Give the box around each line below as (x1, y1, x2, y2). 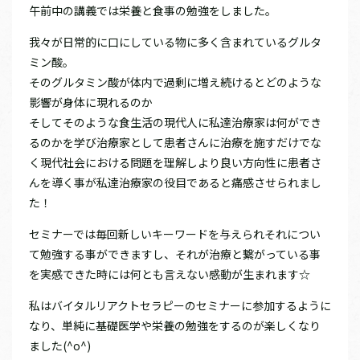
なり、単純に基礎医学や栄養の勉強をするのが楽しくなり (29, 317, 321, 334)
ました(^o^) (29, 337, 91, 354)
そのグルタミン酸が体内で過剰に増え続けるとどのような (29, 74, 321, 91)
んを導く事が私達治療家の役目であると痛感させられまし (29, 174, 321, 191)
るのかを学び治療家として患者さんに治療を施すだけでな (29, 134, 321, 151)
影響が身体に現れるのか (29, 94, 153, 111)
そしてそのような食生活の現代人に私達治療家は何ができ (29, 114, 321, 131)
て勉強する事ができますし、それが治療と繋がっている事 (29, 246, 321, 263)
